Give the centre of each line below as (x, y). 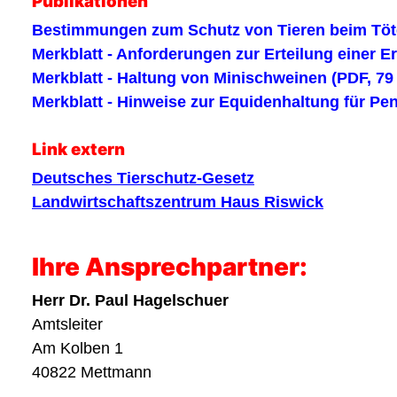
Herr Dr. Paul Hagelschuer (130, 300)
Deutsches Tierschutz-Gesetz (143, 178)
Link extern (78, 149)
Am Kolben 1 (78, 348)
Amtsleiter (67, 324)
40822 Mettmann (94, 372)
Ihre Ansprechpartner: (170, 266)
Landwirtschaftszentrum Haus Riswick (178, 202)
